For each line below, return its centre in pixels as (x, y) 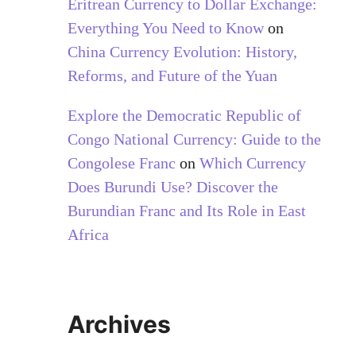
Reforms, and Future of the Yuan (172, 75)
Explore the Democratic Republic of (184, 115)
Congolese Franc (121, 163)
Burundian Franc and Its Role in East (186, 210)
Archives (119, 324)
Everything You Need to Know (165, 27)
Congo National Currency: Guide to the (194, 139)
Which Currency (252, 163)
